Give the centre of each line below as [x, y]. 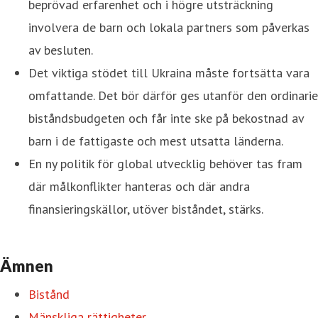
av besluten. [61, 50]
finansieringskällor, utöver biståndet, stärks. [146, 209]
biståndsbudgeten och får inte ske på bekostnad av [166, 118]
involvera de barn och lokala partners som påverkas [169, 27]
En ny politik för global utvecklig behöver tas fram [165, 163]
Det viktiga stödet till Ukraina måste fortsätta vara [169, 72]
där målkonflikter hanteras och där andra [139, 186]
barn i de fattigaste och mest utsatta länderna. [156, 141]
